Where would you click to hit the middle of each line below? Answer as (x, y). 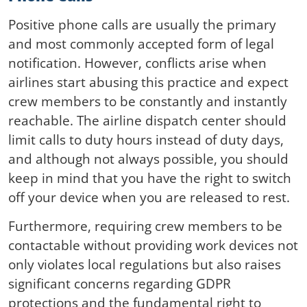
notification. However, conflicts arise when (137, 63)
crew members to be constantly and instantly (148, 101)
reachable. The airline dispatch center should (147, 121)
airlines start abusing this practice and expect (148, 82)
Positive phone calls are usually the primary (142, 25)
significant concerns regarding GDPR (120, 284)
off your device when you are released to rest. (149, 197)
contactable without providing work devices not (153, 245)
